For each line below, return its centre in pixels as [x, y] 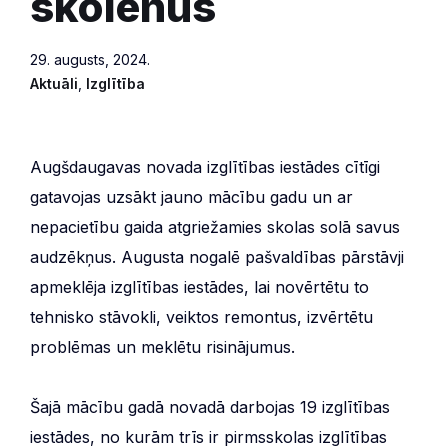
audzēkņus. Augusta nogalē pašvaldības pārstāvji [217, 256]
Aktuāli [54, 83]
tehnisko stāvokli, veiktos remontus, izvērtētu [201, 316]
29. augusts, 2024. [90, 59]
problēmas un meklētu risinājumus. [162, 346]
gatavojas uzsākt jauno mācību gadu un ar [191, 196]
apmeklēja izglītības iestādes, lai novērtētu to [199, 286]
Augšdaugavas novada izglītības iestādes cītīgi [205, 166]
